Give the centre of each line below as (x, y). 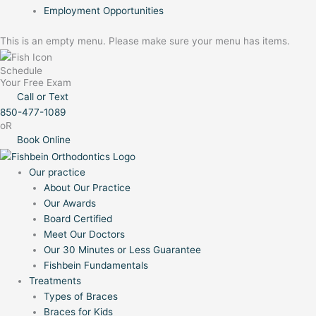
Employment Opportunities (103, 11)
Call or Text (43, 97)
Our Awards (69, 203)
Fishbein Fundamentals (96, 265)
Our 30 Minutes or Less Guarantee (122, 249)
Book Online (44, 140)
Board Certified (78, 218)
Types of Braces (80, 296)
